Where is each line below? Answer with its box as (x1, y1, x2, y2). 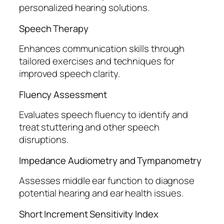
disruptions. (19, 133, 68, 146)
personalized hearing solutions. (19, 1, 149, 14)
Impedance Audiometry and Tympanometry (19, 153, 202, 167)
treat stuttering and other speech (19, 120, 159, 134)
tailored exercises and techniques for (19, 54, 175, 68)
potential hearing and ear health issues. (19, 186, 183, 200)
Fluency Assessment (19, 87, 107, 101)
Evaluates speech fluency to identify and (19, 108, 188, 121)
